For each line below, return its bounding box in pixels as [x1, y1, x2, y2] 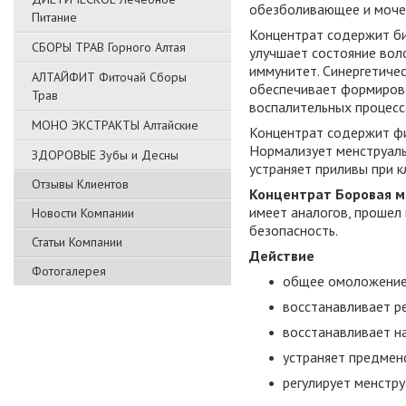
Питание [32, 9, 77, 25]
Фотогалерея [32, 263, 106, 279]
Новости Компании [32, 205, 134, 221]
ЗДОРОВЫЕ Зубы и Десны [32, 147, 179, 163]
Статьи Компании [32, 234, 122, 250]
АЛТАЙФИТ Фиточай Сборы [32, 69, 187, 85]
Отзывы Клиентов [32, 176, 129, 192]
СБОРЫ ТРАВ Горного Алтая [32, 39, 186, 55]
